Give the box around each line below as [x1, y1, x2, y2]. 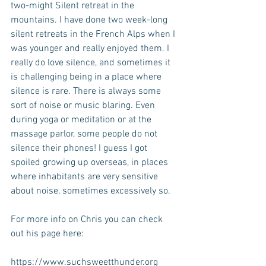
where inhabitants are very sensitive [11, 170, 160, 183]
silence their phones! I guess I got [11, 142, 150, 154]
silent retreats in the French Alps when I [11, 28, 178, 40]
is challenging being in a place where [11, 71, 164, 83]
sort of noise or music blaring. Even [11, 99, 157, 112]
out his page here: [11, 227, 84, 240]
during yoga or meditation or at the [11, 113, 154, 126]
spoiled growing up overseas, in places [11, 156, 170, 169]
